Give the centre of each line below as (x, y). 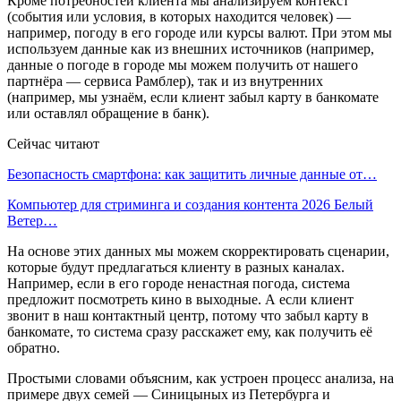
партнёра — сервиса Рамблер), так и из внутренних (165, 81)
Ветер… (32, 220)
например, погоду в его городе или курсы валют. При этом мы (200, 32)
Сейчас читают (53, 143)
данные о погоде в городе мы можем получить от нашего (183, 64)
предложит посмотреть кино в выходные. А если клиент (180, 299)
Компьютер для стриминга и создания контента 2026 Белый (190, 204)
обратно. (34, 347)
